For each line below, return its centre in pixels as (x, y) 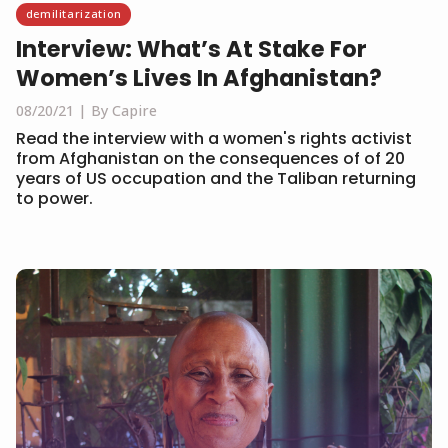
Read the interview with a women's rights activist (214, 138)
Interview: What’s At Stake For (191, 48)
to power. (54, 198)
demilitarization (73, 14)
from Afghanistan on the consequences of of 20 (210, 158)
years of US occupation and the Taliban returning (216, 178)
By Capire (124, 110)
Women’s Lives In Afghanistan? (199, 77)
